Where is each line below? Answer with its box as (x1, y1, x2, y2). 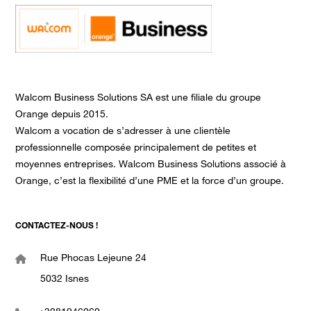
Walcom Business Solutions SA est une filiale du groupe (15, 93, 262, 103)
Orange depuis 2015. (15, 110, 109, 120)
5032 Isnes (40, 274, 90, 285)
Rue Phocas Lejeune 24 (40, 253, 147, 264)
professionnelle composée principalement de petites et (15, 143, 257, 153)
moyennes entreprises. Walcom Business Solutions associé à (15, 160, 287, 170)
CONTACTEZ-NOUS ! (15, 221, 99, 230)
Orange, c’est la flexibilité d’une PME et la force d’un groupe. (15, 176, 285, 187)
